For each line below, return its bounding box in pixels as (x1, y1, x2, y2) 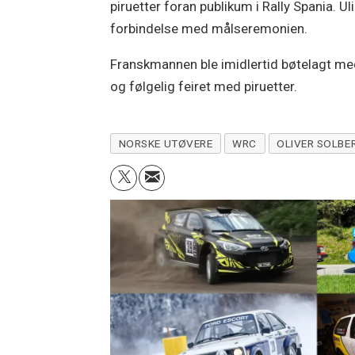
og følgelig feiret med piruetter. (110, 78, 298, 94)
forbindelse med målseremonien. (110, 20, 308, 36)
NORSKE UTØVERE (118, 136, 213, 150)
